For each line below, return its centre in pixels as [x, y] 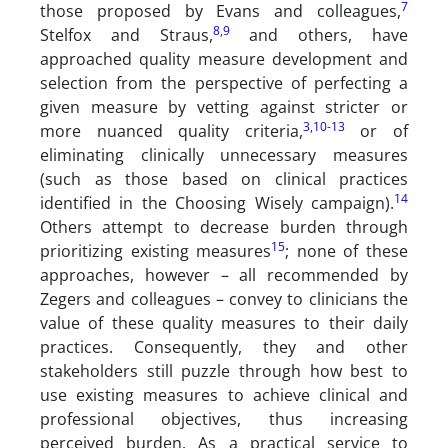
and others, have [319, 35]
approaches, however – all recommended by [224, 275]
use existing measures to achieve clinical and [224, 395]
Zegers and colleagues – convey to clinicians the [224, 299]
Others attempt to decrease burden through [224, 227]
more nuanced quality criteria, [171, 131]
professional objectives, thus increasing [224, 419]
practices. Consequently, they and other [224, 347]
